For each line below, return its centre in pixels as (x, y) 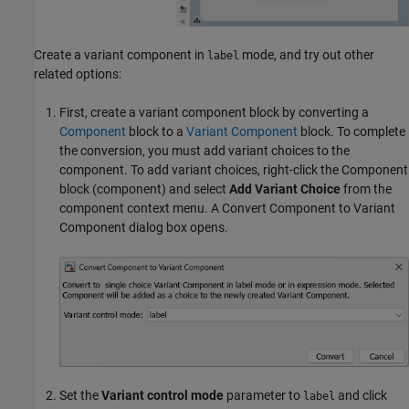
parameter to (263, 395)
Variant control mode (163, 395)
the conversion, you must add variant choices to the (204, 151)
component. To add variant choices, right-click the (200, 170)
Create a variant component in (121, 55)
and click (361, 395)
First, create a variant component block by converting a (214, 113)
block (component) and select (144, 189)
